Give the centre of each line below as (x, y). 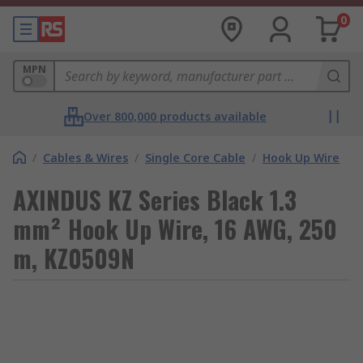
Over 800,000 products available (175, 116)
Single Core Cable (195, 158)
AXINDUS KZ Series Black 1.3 (155, 200)
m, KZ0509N (74, 258)
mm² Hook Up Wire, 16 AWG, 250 (175, 229)
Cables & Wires (85, 158)
